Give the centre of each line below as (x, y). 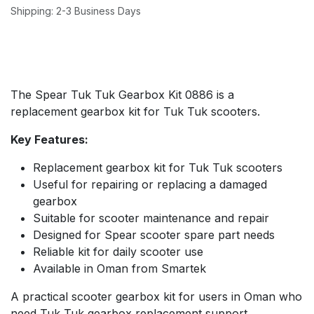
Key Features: (49, 139)
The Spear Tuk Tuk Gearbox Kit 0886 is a (122, 94)
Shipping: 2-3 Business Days (76, 11)
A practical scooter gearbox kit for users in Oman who (156, 296)
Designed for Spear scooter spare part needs (154, 234)
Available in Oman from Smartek (120, 268)
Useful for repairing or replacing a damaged (150, 184)
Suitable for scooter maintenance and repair (151, 218)
